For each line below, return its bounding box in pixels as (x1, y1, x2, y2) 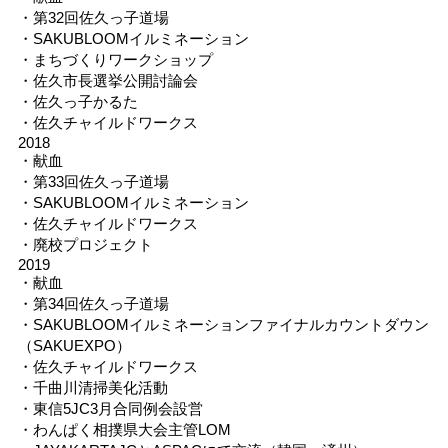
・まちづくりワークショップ (17, 50, 213, 68)
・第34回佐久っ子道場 (17, 294, 169, 312)
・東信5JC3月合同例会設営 (17, 399, 203, 417)
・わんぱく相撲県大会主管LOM (17, 420, 231, 438)
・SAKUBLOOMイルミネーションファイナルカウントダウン (17, 315, 429, 333)
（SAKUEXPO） (17, 336, 131, 354)
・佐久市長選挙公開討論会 (17, 71, 198, 89)
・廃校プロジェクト (17, 235, 153, 253)
